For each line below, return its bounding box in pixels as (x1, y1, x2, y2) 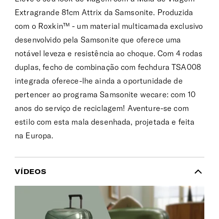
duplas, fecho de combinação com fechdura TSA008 (15, 62, 201, 72)
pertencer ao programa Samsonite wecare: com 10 (15, 89, 196, 99)
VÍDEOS (15, 167, 46, 176)
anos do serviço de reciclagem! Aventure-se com (15, 103, 189, 113)
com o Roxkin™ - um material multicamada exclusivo (15, 21, 203, 31)
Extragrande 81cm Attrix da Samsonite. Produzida (15, 7, 194, 17)
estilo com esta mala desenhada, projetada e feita (15, 116, 195, 127)
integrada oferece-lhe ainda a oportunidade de (15, 75, 183, 86)
